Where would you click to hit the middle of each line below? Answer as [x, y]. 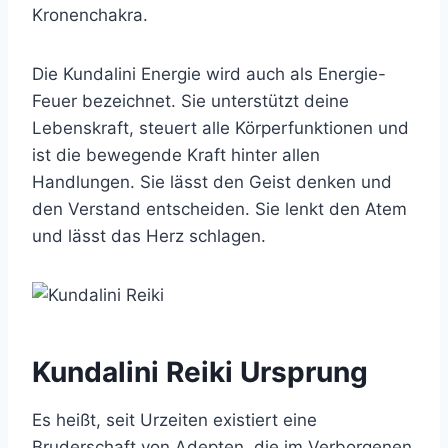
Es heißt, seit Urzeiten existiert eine [174, 420]
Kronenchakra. [90, 15]
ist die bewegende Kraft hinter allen [176, 155]
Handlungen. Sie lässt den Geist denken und [212, 182]
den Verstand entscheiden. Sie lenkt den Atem [219, 209]
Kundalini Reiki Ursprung [200, 372]
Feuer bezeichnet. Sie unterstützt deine [190, 101]
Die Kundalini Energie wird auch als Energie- [209, 74]
